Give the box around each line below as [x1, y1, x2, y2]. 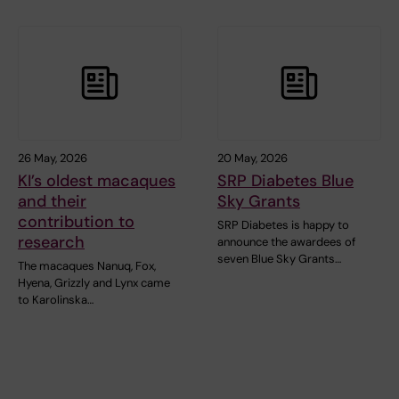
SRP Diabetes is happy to [217, 216, 349, 232]
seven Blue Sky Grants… [217, 250, 341, 266]
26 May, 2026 [18, 150, 87, 166]
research [18, 231, 85, 253]
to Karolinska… [18, 291, 94, 307]
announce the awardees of [217, 233, 355, 249]
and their [18, 190, 86, 212]
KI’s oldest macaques [18, 169, 175, 191]
